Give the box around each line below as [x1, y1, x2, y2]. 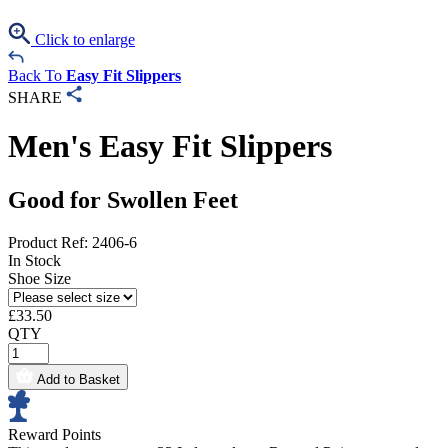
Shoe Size [8, 269, 71, 287]
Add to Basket [37, 371, 120, 387]
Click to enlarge [31, 31, 135, 48]
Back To [8, 67, 66, 84]
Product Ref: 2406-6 [8, 233, 137, 251]
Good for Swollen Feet [8, 186, 238, 213]
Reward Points [8, 425, 101, 443]
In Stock [8, 251, 61, 269]
